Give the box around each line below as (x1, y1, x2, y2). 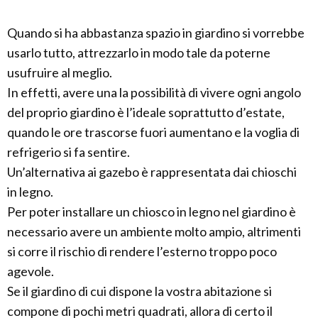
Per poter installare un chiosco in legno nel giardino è (7, 204, 296, 219)
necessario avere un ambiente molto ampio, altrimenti (7, 224, 301, 239)
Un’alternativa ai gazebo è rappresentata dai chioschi (7, 164, 297, 180)
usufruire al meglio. (7, 65, 112, 80)
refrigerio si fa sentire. (7, 144, 130, 160)
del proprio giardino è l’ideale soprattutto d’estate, (7, 104, 285, 120)
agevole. (7, 263, 54, 279)
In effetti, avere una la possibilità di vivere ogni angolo (7, 84, 301, 100)
